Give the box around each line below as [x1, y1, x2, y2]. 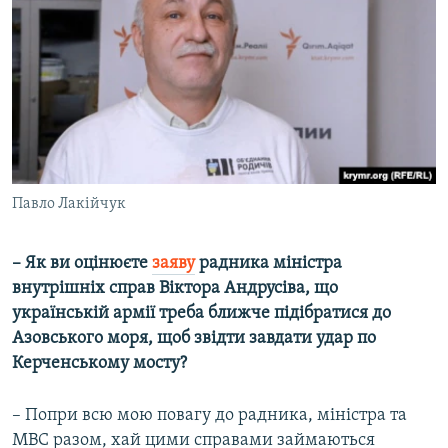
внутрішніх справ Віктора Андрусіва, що [12, 279, 338, 299]
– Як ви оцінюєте [12, 254, 152, 274]
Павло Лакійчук [12, 196, 126, 213]
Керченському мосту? [12, 354, 187, 374]
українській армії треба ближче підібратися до [12, 304, 391, 324]
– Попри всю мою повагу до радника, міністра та [12, 406, 407, 426]
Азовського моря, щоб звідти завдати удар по [12, 329, 376, 349]
